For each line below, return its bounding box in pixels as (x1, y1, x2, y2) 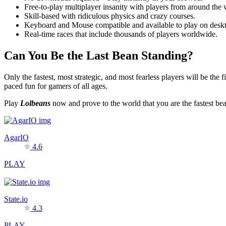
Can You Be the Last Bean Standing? (4, 48, 193, 62)
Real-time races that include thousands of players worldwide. (24, 30, 217, 39)
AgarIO (4, 133, 29, 142)
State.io (4, 194, 28, 203)
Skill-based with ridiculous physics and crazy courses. (24, 12, 195, 21)
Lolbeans (20, 98, 50, 107)
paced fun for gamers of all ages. (4, 81, 107, 90)
